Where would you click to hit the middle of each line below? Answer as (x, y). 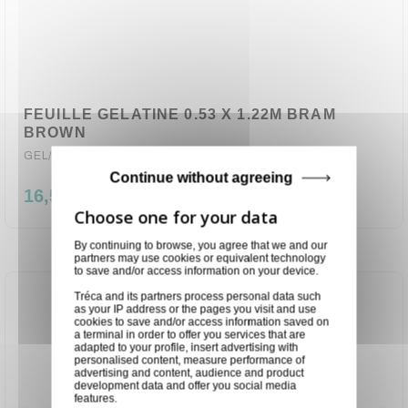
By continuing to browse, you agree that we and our (201, 245)
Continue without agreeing (201, 178)
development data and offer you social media (185, 386)
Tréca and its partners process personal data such (198, 296)
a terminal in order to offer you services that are (190, 335)
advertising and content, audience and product (189, 373)
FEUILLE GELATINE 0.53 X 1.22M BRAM (180, 114)
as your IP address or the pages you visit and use (195, 309)
